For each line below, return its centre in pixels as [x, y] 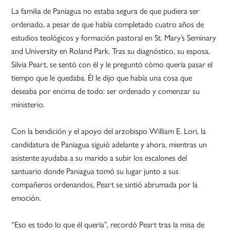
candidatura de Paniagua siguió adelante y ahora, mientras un [109, 144]
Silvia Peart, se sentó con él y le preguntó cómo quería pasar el [112, 64]
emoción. [26, 198]
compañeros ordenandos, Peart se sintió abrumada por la [105, 184]
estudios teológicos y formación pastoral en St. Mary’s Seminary [114, 37]
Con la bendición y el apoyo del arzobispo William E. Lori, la [109, 131]
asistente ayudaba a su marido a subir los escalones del [99, 158]
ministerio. [28, 104]
